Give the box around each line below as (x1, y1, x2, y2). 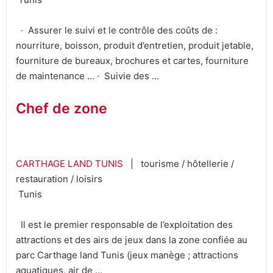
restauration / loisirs (16, 172, 102, 185)
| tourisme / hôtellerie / (126, 157, 234, 169)
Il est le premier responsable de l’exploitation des (16, 218, 233, 230)
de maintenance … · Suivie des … (16, 70, 159, 82)
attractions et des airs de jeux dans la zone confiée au (16, 233, 247, 246)
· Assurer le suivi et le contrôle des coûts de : (16, 24, 218, 37)
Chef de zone (16, 100, 107, 118)
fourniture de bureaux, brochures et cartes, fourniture (16, 55, 249, 67)
